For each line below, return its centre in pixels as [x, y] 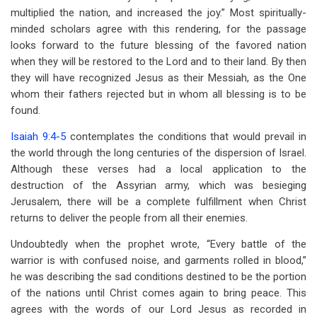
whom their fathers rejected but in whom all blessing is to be [158, 94]
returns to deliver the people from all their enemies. [129, 218]
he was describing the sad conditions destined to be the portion [158, 277]
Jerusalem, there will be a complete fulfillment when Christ [158, 202]
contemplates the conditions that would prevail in [186, 137]
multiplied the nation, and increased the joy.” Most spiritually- [158, 13]
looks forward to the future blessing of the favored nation [158, 45]
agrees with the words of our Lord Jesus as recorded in [158, 309]
